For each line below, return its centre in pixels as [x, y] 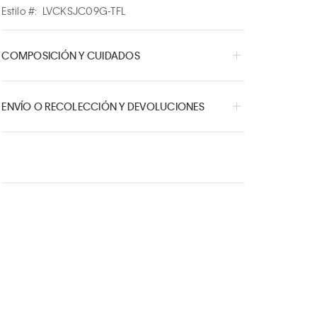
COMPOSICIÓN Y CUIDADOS [71, 55]
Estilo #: [19, 10]
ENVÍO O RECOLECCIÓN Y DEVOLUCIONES [103, 106]
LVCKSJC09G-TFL [84, 10]
